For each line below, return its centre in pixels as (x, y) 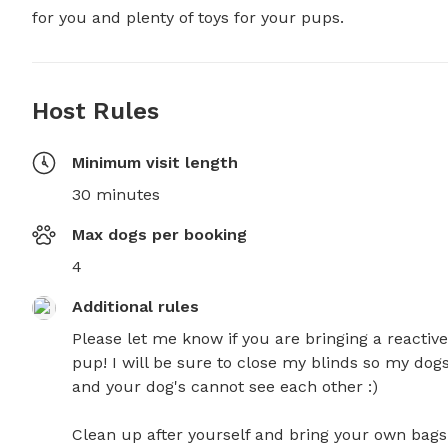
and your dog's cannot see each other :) (227, 387)
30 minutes (116, 195)
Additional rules (135, 307)
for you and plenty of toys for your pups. (188, 18)
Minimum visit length (155, 163)
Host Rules (95, 111)
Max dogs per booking (159, 235)
